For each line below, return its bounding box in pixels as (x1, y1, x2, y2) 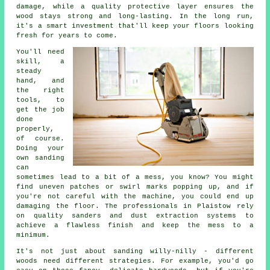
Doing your (16, 145, 64, 152)
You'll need (16, 48, 64, 56)
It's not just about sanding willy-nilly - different (16, 248, 254, 256)
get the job (16, 106, 64, 114)
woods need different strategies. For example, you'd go (16, 257, 254, 265)
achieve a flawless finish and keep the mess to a (16, 222, 254, 230)
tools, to (16, 96, 64, 104)
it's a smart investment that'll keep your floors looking (16, 22, 254, 30)
